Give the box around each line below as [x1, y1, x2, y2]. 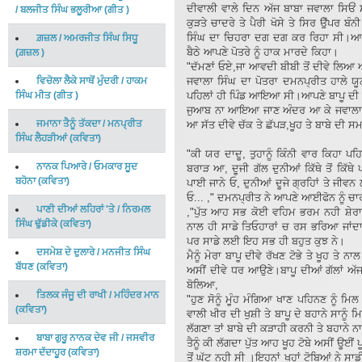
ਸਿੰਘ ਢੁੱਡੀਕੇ [15, 218, 57, 229]
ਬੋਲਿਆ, [187, 279, 218, 291]
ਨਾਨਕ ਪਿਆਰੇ [36, 161, 86, 172]
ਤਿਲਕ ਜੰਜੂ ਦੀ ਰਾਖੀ [36, 289, 107, 301]
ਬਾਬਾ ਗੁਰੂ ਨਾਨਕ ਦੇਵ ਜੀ [36, 332, 119, 343]
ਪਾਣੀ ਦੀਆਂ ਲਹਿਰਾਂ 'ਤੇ [36, 204, 115, 215]
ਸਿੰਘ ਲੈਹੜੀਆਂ [15, 133, 67, 144]
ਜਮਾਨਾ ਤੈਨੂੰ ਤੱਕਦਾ [36, 118, 103, 129]
